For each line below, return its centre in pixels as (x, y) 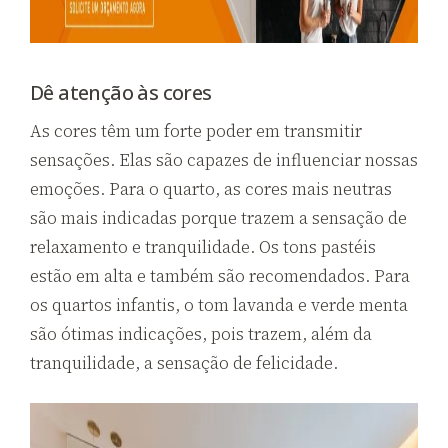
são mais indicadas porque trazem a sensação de (218, 217)
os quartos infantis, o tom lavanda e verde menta (219, 304)
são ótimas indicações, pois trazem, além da (201, 333)
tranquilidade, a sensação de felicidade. (184, 362)
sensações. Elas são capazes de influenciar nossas (224, 159)
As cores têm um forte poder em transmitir (196, 130)
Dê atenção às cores (121, 92)
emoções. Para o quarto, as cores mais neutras (211, 188)
